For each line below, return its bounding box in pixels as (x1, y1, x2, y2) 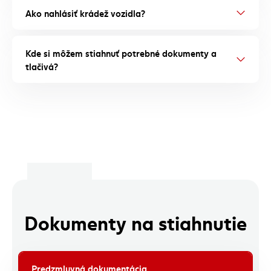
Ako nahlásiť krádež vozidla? (25, 6, 145, 19)
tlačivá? (25, 59, 58, 73)
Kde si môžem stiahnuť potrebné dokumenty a (25, 46, 217, 59)
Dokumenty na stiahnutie (24, 207, 247, 235)
